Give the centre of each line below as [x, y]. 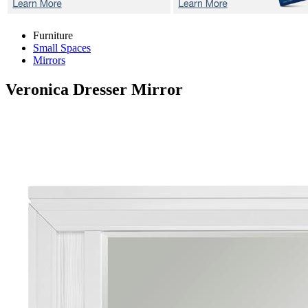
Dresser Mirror [128, 89]
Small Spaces [62, 48]
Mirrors [49, 60]
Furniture [53, 35]
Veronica [39, 89]
